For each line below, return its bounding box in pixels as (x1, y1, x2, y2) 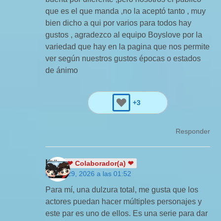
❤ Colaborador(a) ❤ (67, 159, 134, 167)
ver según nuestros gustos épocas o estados (45, 54, 201, 63)
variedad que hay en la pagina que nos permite (45, 42, 210, 51)
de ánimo (45, 66, 78, 74)
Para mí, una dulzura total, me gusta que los (45, 185, 199, 194)
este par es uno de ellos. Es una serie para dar (45, 209, 208, 218)
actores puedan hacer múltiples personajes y (45, 197, 202, 206)
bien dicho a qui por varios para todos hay (45, 18, 192, 27)
